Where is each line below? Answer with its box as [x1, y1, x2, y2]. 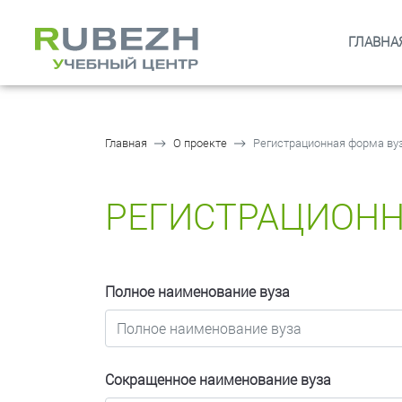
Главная [105, 135, 147, 150]
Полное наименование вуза [105, 282, 290, 301]
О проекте [173, 135, 227, 150]
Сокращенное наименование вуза [105, 370, 331, 389]
